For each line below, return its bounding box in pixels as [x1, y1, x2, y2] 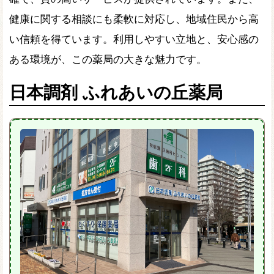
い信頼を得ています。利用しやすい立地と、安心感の [9, 33, 259, 46]
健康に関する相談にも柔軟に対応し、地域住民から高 [9, 13, 259, 26]
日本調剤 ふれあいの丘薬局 [9, 82, 223, 103]
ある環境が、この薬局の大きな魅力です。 [9, 53, 207, 66]
